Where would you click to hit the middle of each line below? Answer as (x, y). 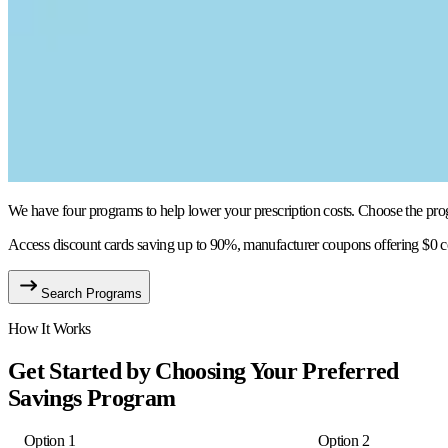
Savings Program (92, 397)
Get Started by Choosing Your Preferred (203, 370)
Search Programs (91, 293)
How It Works (49, 328)
